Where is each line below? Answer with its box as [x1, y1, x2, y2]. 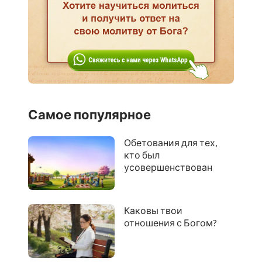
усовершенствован [123, 161, 212, 173]
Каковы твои [123, 205, 182, 216]
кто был [123, 149, 160, 160]
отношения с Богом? [123, 217, 217, 229]
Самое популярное [28, 106, 151, 122]
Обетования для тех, [123, 137, 217, 148]
